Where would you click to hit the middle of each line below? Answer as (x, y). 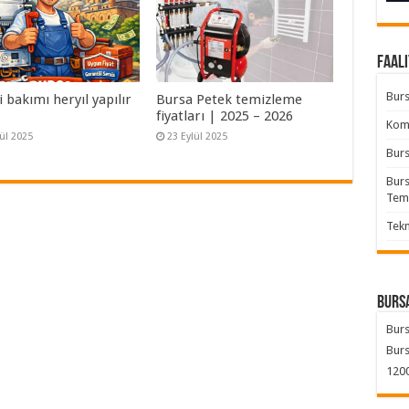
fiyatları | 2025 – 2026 (225, 116)
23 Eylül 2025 (198, 137)
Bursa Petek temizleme (230, 100)
